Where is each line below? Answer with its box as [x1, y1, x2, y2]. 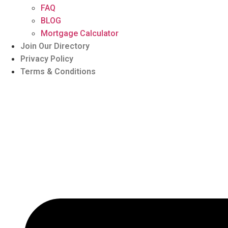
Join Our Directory [20, 41, 90, 51]
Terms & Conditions [20, 67, 96, 76]
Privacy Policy [20, 54, 73, 64]
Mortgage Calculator [41, 28, 119, 38]
